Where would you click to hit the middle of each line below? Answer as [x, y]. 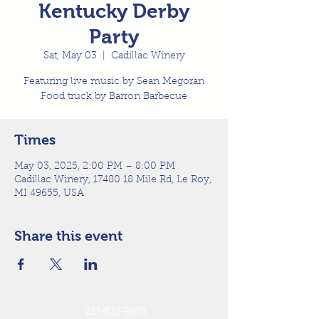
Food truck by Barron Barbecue [114, 96]
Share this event [68, 235]
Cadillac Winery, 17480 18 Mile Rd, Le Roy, [113, 180]
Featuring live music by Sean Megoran [114, 82]
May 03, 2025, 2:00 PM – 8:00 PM [95, 166]
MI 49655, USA [49, 193]
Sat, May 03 [70, 56]
